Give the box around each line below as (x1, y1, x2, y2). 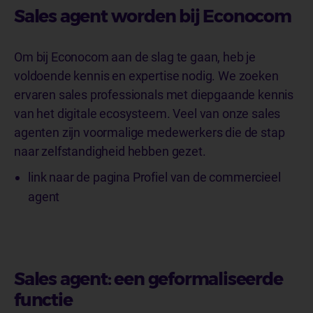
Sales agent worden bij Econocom (14, 5, 295, 27)
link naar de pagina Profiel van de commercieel (28, 169, 281, 184)
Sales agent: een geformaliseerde (14, 268, 283, 289)
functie (14, 289, 76, 310)
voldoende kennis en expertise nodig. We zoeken (14, 68, 279, 83)
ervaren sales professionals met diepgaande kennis (14, 87, 294, 102)
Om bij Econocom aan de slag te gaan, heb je (14, 49, 256, 64)
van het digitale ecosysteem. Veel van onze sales (14, 105, 281, 121)
